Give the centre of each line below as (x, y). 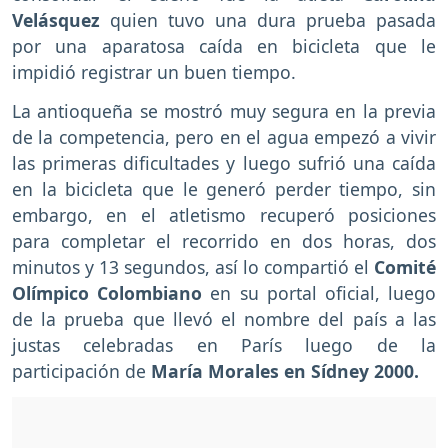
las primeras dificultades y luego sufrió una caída (224, 162)
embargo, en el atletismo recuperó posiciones (224, 214)
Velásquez (56, 20)
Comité (405, 266)
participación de (81, 370)
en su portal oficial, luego (319, 292)
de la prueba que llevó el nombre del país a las (224, 318)
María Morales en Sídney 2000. (285, 370)
